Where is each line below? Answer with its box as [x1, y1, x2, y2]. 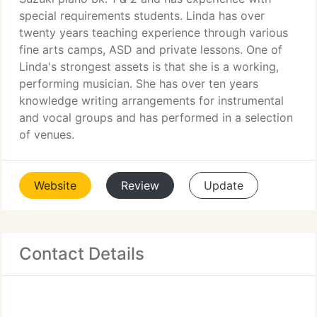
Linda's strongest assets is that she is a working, [19, 59, 279, 74]
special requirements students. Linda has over [19, 8, 265, 23]
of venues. [19, 127, 74, 142]
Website [34, 178, 76, 192]
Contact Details [19, 243, 144, 264]
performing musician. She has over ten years [19, 76, 258, 91]
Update [204, 178, 243, 192]
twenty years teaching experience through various [19, 25, 288, 40]
